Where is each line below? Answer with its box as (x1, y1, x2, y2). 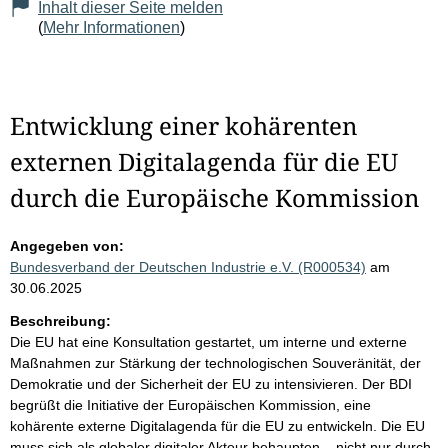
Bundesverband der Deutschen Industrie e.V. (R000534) (10, 259, 366, 276)
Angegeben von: (10, 238, 124, 255)
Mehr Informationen (43, 19, 180, 37)
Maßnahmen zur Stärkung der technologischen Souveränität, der (10, 355, 421, 372)
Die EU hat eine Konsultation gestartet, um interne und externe (10, 334, 407, 351)
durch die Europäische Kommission (10, 181, 419, 215)
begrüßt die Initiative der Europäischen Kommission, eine (10, 397, 371, 414)
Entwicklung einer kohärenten (10, 109, 357, 143)
